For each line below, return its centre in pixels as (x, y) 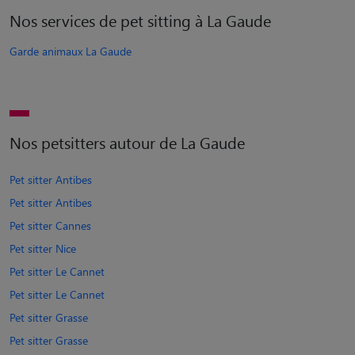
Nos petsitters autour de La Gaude (127, 142)
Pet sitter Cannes (50, 225)
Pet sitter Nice (43, 248)
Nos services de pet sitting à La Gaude (140, 20)
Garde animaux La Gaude (71, 51)
